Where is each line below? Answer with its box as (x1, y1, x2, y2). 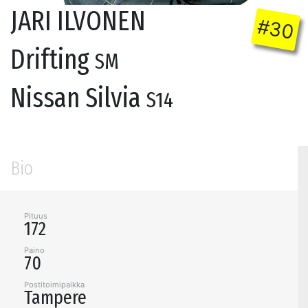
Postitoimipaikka (24, 280, 85, 290)
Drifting (10, 43, 95, 77)
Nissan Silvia (10, 82, 146, 115)
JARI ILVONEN (10, 5, 146, 38)
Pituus (24, 211, 47, 221)
